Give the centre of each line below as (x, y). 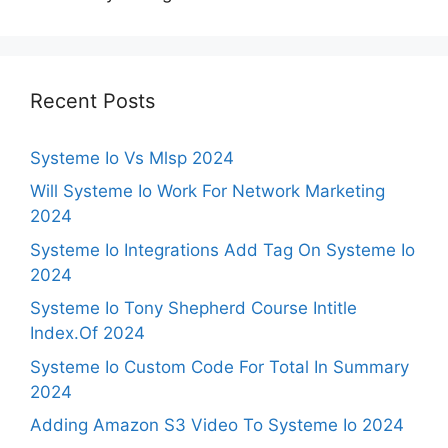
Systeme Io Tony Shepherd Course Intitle (193, 308)
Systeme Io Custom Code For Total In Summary (219, 366)
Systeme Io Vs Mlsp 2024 (132, 157)
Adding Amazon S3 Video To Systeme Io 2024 (217, 425)
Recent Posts (92, 100)
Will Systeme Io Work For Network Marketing (207, 191)
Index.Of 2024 (87, 333)
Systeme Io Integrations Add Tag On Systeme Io (222, 249)
